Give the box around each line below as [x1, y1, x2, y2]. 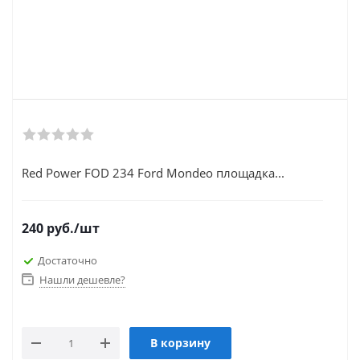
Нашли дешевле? [39, 272, 125, 287]
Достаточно [38, 252, 97, 268]
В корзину [150, 335, 211, 350]
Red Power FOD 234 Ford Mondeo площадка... [22, 165, 284, 181]
